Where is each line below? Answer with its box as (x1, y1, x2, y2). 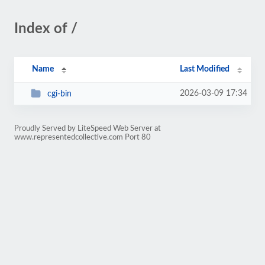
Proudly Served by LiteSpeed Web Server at (14, 125, 161, 132)
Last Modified (180, 65, 230, 73)
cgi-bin (47, 89, 72, 98)
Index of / (14, 22, 77, 36)
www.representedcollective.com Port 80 (14, 134, 151, 141)
